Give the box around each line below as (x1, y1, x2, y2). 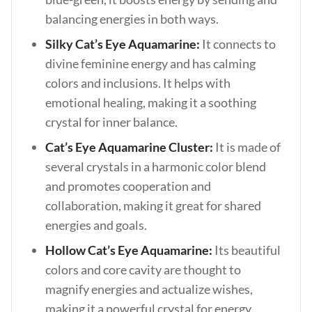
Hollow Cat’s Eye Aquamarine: (45, 242, 214, 258)
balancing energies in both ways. (45, 11, 219, 26)
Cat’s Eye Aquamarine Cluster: (45, 139, 215, 155)
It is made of (215, 139, 281, 155)
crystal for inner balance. (45, 114, 180, 130)
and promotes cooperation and (45, 178, 211, 194)
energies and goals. (45, 217, 147, 233)
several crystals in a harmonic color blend (45, 159, 266, 174)
